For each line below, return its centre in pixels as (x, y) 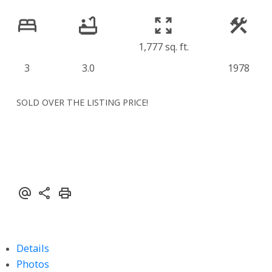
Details (32, 248)
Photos (32, 263)
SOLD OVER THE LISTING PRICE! (82, 102)
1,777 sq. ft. (163, 47)
